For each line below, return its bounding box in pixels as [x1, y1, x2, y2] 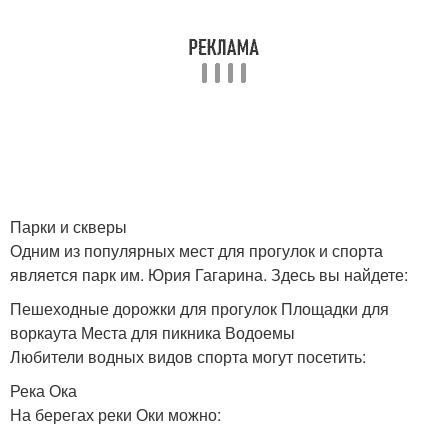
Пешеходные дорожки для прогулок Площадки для [10, 297, 389, 320]
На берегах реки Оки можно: [10, 403, 221, 426]
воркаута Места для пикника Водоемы [10, 321, 295, 344]
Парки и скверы [10, 215, 127, 238]
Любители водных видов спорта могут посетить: [10, 345, 366, 368]
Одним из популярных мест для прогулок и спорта [10, 239, 383, 262]
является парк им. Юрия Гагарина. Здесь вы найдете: [10, 263, 408, 286]
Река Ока [10, 379, 77, 402]
